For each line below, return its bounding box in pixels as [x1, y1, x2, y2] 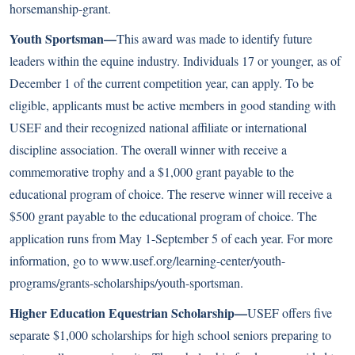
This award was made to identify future [116, 30, 312, 47]
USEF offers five [247, 304, 332, 321]
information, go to [10, 252, 101, 269]
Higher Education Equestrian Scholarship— [10, 303, 247, 322]
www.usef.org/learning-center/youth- [101, 252, 285, 269]
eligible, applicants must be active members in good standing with [10, 97, 336, 113]
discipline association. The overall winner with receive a [10, 141, 287, 158]
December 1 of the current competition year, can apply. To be [10, 74, 314, 91]
